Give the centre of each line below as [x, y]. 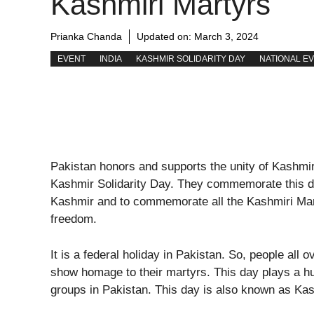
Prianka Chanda [86, 36]
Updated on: [165, 36]
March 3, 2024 [226, 36]
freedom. [74, 219]
